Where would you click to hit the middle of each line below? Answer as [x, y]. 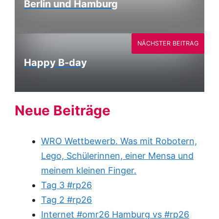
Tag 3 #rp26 [66, 185]
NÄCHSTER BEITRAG [168, 43]
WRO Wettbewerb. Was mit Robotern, [119, 141]
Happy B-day [56, 63]
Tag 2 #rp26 [66, 200]
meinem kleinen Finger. [89, 171]
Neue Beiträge [63, 111]
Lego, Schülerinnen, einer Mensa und [117, 156]
